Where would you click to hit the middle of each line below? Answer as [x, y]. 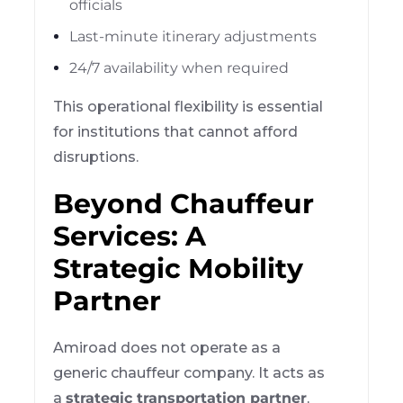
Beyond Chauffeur [184, 203]
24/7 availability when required [179, 67]
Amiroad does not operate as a [167, 347]
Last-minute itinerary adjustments [193, 36]
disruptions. [96, 157]
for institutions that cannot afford [176, 131]
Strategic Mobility [179, 268]
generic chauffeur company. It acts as [189, 372]
